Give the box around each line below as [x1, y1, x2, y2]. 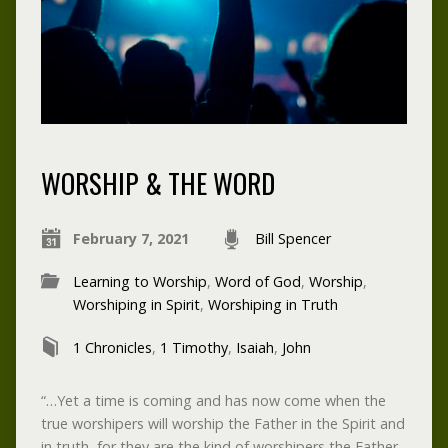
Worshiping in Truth [207, 294, 338, 314]
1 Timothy [159, 337, 228, 357]
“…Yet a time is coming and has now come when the [40, 390, 386, 410]
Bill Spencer [254, 228, 331, 248]
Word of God [214, 271, 301, 291]
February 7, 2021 [72, 228, 189, 248]
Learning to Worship [72, 271, 207, 291]
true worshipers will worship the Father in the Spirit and [40, 413, 405, 433]
